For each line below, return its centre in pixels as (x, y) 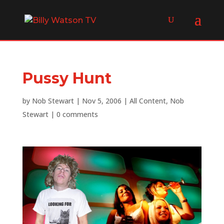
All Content (147, 101)
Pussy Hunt (67, 78)
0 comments (77, 114)
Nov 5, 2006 (101, 101)
